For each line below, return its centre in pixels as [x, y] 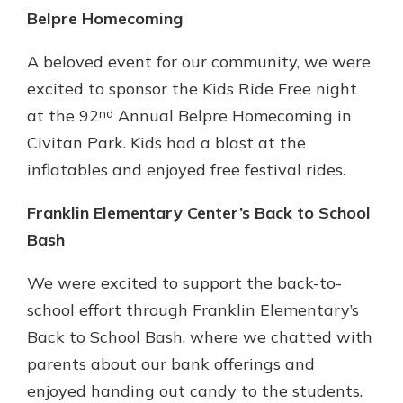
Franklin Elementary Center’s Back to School [199, 213]
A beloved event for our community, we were [199, 62]
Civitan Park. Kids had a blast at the [166, 143]
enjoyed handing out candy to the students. [195, 391]
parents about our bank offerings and [171, 364]
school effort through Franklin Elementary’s [193, 310]
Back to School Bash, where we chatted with [200, 337]
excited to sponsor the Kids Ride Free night [192, 89]
